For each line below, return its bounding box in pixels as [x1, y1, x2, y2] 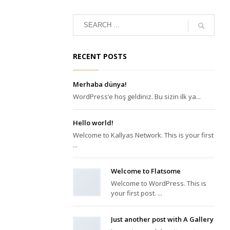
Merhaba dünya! [73, 79, 127, 89]
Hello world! [73, 118, 113, 127]
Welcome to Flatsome [111, 166, 181, 176]
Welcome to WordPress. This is [111, 178, 206, 188]
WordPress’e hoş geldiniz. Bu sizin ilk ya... [73, 91, 201, 101]
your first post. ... [111, 188, 162, 198]
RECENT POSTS [73, 51, 127, 61]
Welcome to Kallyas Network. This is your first [73, 130, 214, 140]
